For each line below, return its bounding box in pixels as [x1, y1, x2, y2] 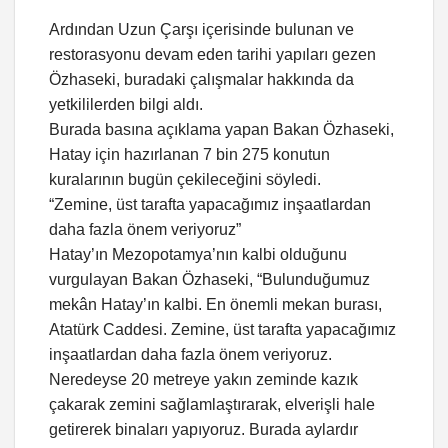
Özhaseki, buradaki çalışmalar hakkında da [49, 71, 354, 89]
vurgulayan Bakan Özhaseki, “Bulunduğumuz [49, 271, 370, 289]
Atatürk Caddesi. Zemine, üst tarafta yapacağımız [49, 321, 396, 339]
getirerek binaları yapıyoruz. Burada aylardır [49, 421, 358, 439]
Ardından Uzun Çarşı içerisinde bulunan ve [49, 21, 354, 39]
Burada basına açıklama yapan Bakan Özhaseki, [49, 121, 394, 139]
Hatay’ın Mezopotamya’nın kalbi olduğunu [49, 246, 347, 264]
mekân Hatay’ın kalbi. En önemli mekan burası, [49, 296, 382, 314]
